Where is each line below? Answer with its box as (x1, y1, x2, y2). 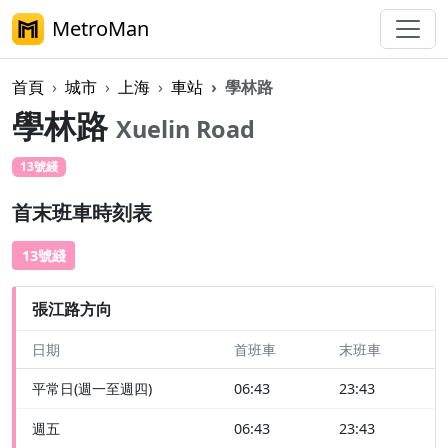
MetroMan (52, 15, 149, 42)
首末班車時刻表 (12, 199, 152, 227)
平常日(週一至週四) (32, 379, 152, 399)
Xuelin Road (116, 113, 255, 145)
